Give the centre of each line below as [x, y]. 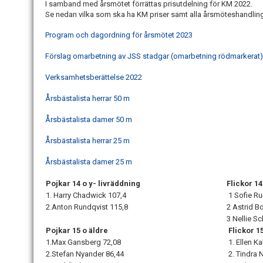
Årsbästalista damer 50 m [90, 119]
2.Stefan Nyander [76, 254]
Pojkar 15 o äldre [77, 230]
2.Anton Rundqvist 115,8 [87, 207]
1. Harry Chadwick [77, 195]
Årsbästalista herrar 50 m [88, 98]
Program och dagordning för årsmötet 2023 [119, 35]
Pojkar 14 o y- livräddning [93, 183]
